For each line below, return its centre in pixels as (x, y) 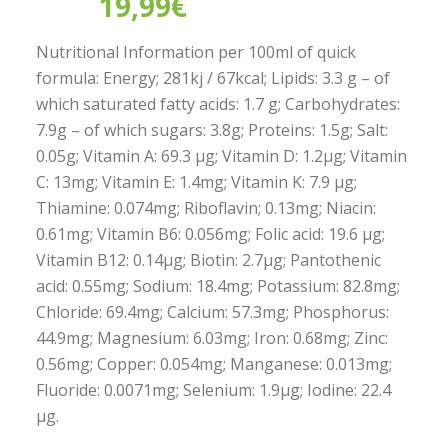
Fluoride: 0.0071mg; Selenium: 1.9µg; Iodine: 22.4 (213, 390)
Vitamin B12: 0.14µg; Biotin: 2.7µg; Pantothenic (208, 260)
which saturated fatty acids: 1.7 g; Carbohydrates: (217, 104)
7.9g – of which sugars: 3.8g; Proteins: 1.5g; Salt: (211, 130)
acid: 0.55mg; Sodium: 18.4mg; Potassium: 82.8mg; (217, 286)
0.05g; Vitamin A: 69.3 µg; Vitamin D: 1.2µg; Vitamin (221, 156)
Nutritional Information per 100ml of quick (195, 52)
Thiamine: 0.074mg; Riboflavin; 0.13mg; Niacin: (205, 208)
